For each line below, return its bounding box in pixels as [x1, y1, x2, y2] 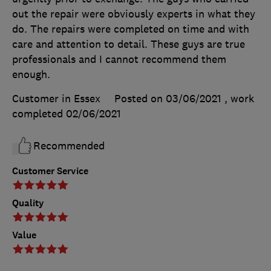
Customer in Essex [12, 92, 100, 106]
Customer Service [12, 165, 88, 178]
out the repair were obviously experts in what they [12, 7, 255, 21]
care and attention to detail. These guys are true [12, 38, 245, 51]
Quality [12, 197, 44, 210]
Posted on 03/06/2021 [114, 92, 221, 106]
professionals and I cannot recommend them [12, 53, 226, 67]
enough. [12, 68, 50, 82]
